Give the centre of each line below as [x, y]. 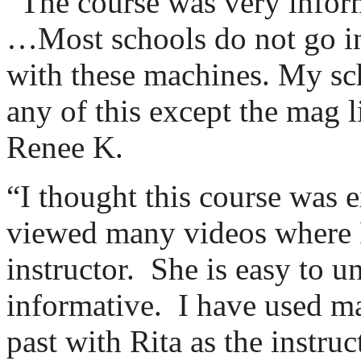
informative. [84, 305]
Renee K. [65, 147]
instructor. [71, 268]
